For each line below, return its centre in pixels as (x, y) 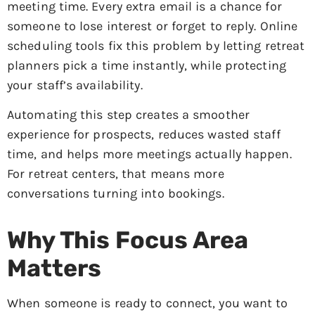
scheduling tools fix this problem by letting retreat (156, 45)
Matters (54, 268)
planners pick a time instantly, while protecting (147, 65)
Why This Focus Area (128, 240)
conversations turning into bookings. (116, 194)
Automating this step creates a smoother (128, 115)
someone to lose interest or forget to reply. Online (153, 26)
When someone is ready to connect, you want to (148, 303)
